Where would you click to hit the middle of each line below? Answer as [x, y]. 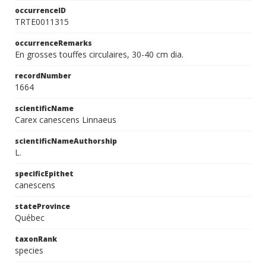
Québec [30, 218]
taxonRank [36, 239]
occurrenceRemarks [53, 43]
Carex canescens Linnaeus [66, 120]
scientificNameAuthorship [66, 141]
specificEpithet [44, 174]
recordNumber [43, 76]
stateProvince [42, 206]
